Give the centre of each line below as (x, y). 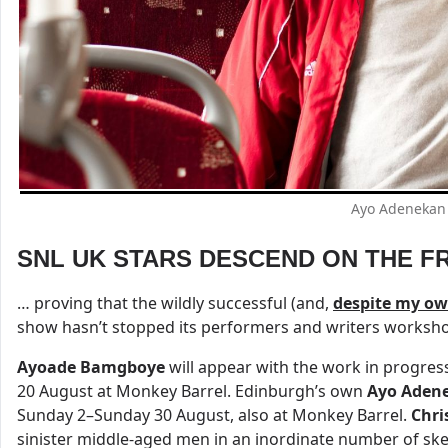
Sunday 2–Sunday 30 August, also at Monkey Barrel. (214, 415)
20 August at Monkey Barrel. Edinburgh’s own (192, 391)
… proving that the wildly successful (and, (175, 303)
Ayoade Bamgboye (91, 367)
